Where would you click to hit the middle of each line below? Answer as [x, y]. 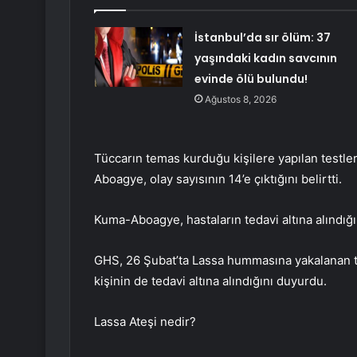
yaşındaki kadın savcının [265, 59]
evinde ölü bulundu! [251, 79]
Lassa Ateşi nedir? [145, 322]
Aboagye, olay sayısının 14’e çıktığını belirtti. [218, 179]
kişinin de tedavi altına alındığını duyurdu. [210, 281]
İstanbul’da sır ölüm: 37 [262, 38]
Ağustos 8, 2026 [240, 100]
